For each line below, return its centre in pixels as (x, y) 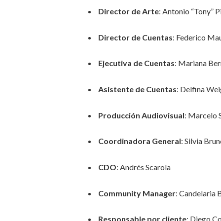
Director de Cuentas (135, 37)
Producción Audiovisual (141, 115)
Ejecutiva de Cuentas (136, 63)
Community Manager (137, 193)
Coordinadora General (139, 141)
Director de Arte (128, 11)
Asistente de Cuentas (137, 89)
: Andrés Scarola (143, 167)
